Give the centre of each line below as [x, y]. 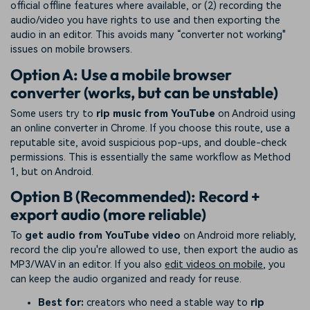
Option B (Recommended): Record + [135, 197]
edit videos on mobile [214, 264]
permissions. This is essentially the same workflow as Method [151, 157]
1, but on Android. [52, 172]
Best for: [61, 302]
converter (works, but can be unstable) [144, 93]
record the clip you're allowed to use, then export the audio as [154, 250]
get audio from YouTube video [103, 235]
